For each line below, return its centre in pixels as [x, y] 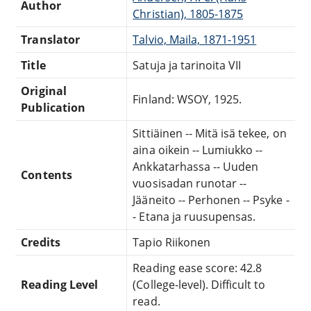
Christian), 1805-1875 [188, 14]
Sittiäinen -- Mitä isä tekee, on [210, 133]
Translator [50, 39]
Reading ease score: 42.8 [197, 268]
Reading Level [59, 284]
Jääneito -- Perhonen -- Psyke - [211, 200]
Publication [53, 107]
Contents [47, 175]
